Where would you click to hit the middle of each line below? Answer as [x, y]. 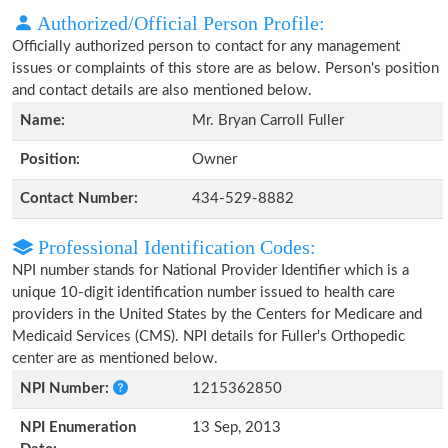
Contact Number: [79, 198]
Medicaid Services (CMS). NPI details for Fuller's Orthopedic [208, 336]
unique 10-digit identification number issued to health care [203, 292]
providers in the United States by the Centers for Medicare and [217, 314]
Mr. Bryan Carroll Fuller [268, 120]
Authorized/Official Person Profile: [179, 23]
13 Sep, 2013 [236, 427]
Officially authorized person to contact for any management [206, 46]
